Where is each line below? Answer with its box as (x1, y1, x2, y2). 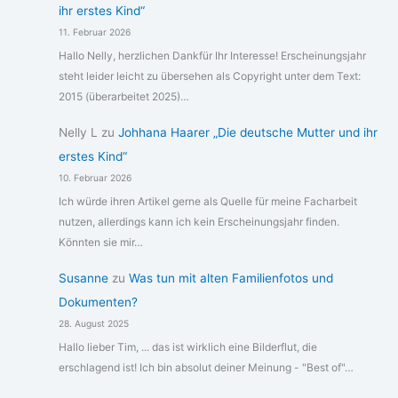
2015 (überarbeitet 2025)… (58, 89, 189, 103)
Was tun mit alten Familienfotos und (128, 271, 333, 286)
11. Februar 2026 (58, 27, 131, 38)
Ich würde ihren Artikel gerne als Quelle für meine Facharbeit (58, 194, 357, 208)
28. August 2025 (58, 318, 129, 330)
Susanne (58, 271, 108, 286)
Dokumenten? (58, 295, 138, 310)
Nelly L (58, 125, 98, 140)
